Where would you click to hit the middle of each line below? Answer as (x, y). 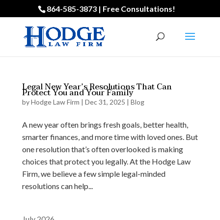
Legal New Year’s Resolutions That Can (97, 87)
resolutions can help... (57, 186)
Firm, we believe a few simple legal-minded (94, 174)
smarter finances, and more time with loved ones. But (110, 137)
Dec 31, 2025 (105, 102)
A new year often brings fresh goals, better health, (105, 124)
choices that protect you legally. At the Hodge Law (106, 161)
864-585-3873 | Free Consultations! (111, 9)
